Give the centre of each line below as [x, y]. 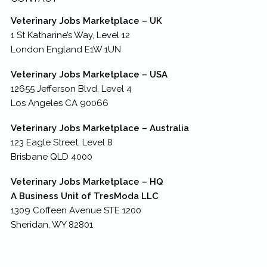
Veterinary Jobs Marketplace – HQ [87, 181]
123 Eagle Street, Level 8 [61, 142]
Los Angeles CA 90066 [59, 103]
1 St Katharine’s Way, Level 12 [70, 35]
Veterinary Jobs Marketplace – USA [89, 74]
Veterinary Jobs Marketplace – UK [86, 21]
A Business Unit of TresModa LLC [84, 196]
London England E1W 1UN [66, 49]
